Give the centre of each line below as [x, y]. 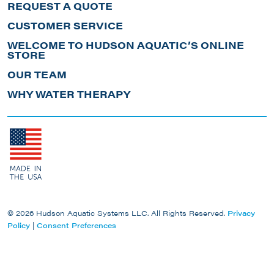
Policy [19, 225]
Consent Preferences [76, 225]
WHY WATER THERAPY [69, 94]
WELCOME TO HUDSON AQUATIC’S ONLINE [126, 45]
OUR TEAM [37, 74]
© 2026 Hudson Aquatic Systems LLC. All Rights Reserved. [117, 213]
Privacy [241, 213]
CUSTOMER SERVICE [65, 25]
